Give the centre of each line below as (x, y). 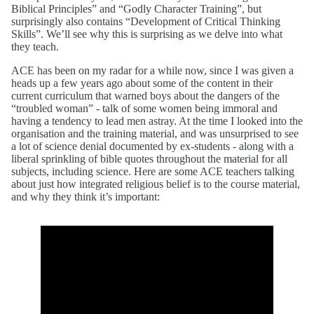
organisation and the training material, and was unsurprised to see (155, 133)
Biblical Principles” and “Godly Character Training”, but (136, 8)
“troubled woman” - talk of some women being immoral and (144, 108)
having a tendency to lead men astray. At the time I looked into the (157, 121)
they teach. (35, 46)
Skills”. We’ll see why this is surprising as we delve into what (147, 34)
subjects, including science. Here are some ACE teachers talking (153, 171)
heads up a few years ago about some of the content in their (142, 83)
